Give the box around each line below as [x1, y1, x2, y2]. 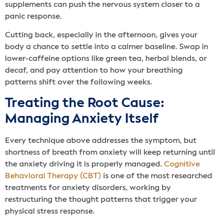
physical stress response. [5, 207, 95, 216]
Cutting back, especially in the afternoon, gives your [5, 31, 197, 40]
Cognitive [164, 160, 200, 168]
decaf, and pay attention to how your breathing [5, 67, 183, 75]
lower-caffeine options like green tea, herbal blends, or [5, 55, 207, 63]
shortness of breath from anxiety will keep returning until [5, 148, 215, 157]
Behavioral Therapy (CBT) [5, 172, 101, 180]
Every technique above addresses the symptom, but [5, 137, 196, 145]
